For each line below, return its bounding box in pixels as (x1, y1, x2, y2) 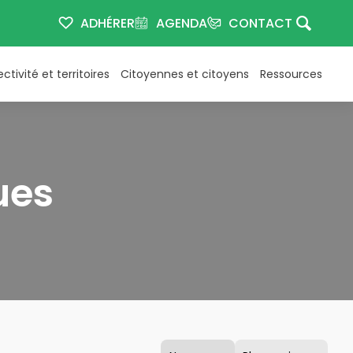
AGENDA (155, 14, 207, 32)
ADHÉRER (80, 14, 136, 32)
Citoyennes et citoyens (121, 65, 249, 82)
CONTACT (229, 14, 293, 32)
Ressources (260, 65, 322, 82)
